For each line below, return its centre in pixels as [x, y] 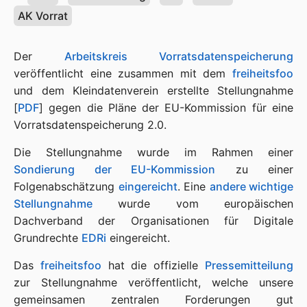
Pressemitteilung [249, 265]
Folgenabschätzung [66, 186]
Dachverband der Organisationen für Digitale [153, 221]
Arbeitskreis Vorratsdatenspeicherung [179, 56]
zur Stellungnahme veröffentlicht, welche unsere [153, 282]
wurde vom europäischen [193, 204]
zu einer [254, 169]
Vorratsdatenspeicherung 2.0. [90, 125]
